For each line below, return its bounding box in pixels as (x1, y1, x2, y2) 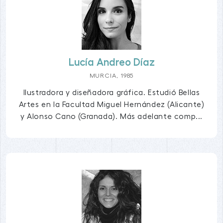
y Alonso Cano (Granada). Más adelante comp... (20, 112, 203, 120)
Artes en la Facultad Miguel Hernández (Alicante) (18, 100, 205, 109)
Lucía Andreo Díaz (68, 57, 155, 68)
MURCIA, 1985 (89, 72, 134, 79)
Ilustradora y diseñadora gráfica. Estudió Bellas (23, 88, 200, 97)
